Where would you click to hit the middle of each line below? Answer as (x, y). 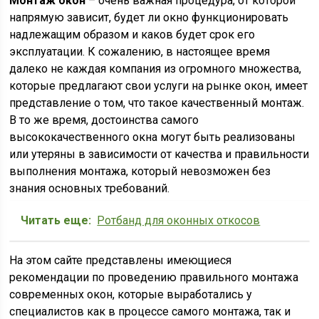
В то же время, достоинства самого (104, 120)
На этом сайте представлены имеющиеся (121, 260)
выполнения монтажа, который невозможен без (140, 171)
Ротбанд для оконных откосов (179, 220)
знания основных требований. (90, 188)
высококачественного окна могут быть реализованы (153, 137)
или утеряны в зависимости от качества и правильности (159, 154)
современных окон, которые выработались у (131, 294)
